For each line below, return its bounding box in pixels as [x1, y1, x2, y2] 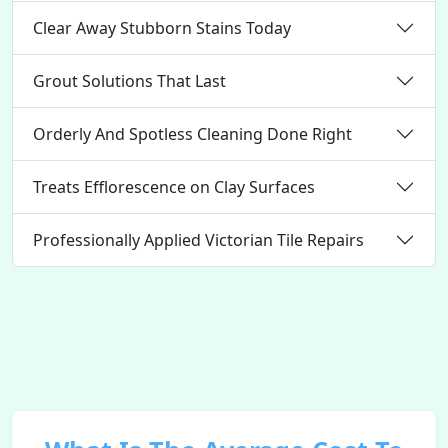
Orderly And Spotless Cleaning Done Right [33, 122, 352, 145]
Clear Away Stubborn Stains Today [33, 16, 291, 39]
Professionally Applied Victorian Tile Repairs [33, 228, 364, 251]
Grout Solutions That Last [33, 69, 226, 92]
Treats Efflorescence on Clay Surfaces [33, 175, 315, 198]
